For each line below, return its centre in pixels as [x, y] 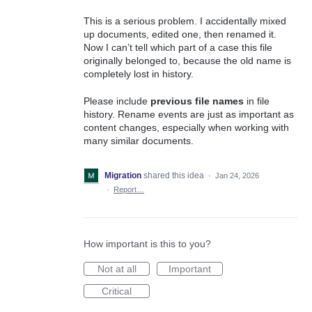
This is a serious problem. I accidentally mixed [185, 21]
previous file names [197, 101]
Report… [129, 190]
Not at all [117, 269]
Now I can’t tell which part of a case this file [178, 48]
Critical [117, 291]
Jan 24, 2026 [237, 176]
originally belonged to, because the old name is [187, 61]
